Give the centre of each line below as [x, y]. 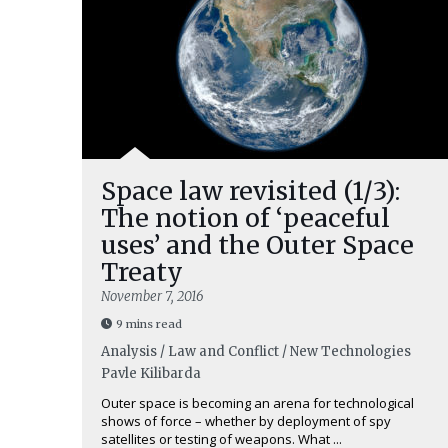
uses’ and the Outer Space [257, 245]
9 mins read [149, 324]
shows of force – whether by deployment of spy [246, 421]
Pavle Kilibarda [151, 373]
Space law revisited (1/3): [250, 191]
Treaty [142, 272]
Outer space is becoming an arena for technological [257, 403]
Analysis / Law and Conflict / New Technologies [256, 351]
